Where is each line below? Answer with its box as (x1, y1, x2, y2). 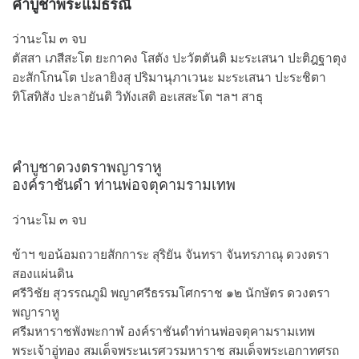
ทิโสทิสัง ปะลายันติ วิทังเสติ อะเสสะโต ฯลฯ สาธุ (12, 87, 263, 106)
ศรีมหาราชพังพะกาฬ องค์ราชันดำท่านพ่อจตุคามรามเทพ (12, 322, 315, 341)
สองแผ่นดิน (12, 264, 74, 283)
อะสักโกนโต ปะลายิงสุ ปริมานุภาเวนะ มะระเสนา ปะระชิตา (12, 68, 326, 87)
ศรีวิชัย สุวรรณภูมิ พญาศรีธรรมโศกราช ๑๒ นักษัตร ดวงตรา (12, 284, 330, 302)
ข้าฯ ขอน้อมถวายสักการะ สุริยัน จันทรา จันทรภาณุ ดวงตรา (12, 245, 329, 264)
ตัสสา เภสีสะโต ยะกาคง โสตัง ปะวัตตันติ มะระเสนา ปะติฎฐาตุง (12, 49, 347, 67)
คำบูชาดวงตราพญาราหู (12, 159, 162, 176)
